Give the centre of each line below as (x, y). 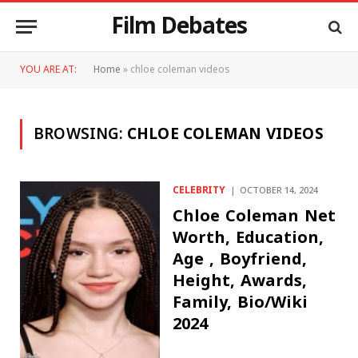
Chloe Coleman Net (255, 216)
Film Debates (179, 26)
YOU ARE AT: (48, 70)
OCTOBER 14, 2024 (279, 191)
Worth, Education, (249, 237)
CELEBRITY (199, 191)
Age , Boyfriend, (240, 259)
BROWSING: (80, 134)
